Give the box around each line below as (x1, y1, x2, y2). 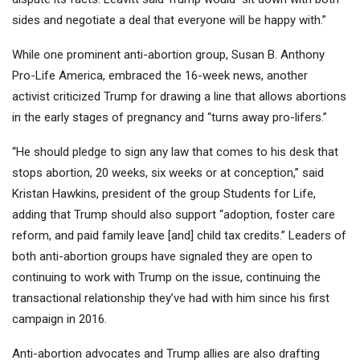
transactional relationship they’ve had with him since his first (12, 291, 329, 306)
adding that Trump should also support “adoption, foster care (12, 207, 335, 223)
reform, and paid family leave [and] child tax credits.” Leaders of (12, 228, 346, 243)
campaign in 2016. (12, 312, 107, 327)
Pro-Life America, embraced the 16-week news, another (12, 68, 308, 84)
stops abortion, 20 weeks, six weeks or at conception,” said (12, 166, 324, 181)
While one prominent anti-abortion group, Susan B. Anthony (12, 47, 325, 63)
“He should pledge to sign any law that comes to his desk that (12, 145, 338, 160)
